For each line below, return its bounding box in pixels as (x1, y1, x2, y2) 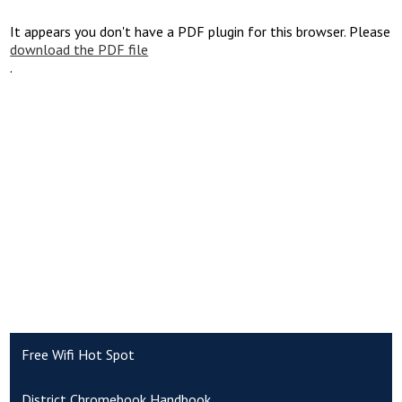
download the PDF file (10, 39, 149, 58)
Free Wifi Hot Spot (22, 345, 135, 364)
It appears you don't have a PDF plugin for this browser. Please (10, 22, 391, 40)
